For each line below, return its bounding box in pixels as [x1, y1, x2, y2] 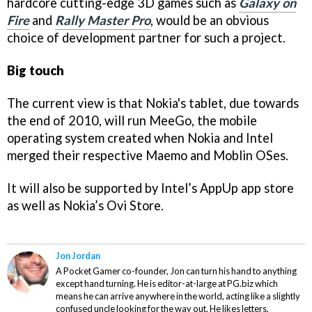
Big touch [7, 63, 64, 78]
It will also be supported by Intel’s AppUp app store [7, 180, 294, 196]
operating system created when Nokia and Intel [7, 130, 273, 146]
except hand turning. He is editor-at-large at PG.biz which [56, 277, 278, 289]
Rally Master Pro [55, 13, 150, 29]
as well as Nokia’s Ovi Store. [7, 197, 164, 213]
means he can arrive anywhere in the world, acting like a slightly [56, 290, 300, 302]
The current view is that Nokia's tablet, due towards [7, 95, 299, 111]
